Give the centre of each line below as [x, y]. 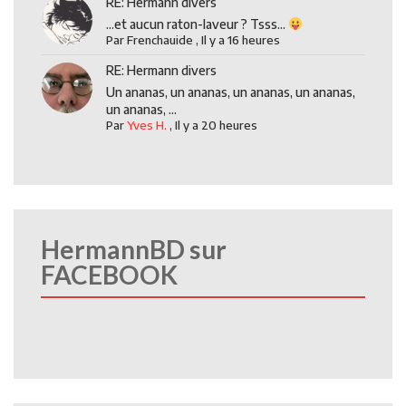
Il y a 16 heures [241, 39]
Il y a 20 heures [217, 125]
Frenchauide [160, 39]
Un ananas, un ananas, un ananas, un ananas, [231, 92]
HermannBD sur [134, 249]
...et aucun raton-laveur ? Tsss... [198, 24]
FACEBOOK [109, 274]
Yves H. [147, 125]
